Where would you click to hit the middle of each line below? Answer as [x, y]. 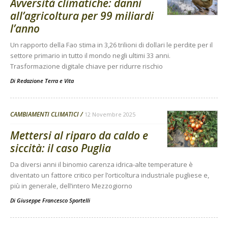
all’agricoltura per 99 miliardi [82, 16]
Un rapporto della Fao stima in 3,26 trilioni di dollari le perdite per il [111, 45]
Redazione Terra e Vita [45, 81]
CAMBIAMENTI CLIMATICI [45, 115]
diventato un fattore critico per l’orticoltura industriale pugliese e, [110, 175]
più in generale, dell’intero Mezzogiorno [71, 186]
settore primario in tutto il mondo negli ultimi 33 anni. [90, 56]
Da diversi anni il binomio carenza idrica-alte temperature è [102, 165]
